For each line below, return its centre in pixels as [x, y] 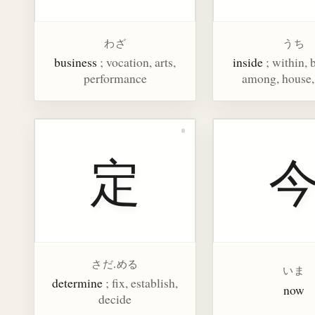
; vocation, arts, [138, 62]
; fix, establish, [142, 283]
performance [115, 78]
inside [248, 62]
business [76, 62]
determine [78, 283]
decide [115, 299]
